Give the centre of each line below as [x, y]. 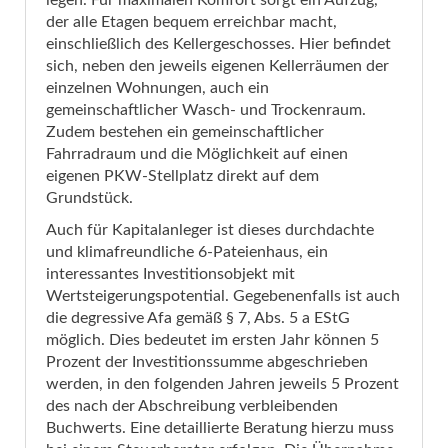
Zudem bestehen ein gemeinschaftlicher [185, 132]
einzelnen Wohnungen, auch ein [157, 88]
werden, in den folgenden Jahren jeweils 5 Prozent [222, 384]
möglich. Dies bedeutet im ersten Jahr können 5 [212, 340]
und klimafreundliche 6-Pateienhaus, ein [187, 252]
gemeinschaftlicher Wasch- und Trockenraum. [206, 110]
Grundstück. [89, 198]
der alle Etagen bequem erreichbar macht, [191, 22]
